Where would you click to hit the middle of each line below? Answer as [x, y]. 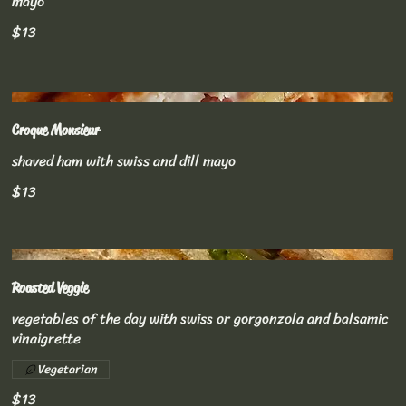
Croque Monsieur [56, 130]
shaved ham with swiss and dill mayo [124, 161]
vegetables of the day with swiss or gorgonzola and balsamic [201, 319]
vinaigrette [47, 339]
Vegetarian [68, 370]
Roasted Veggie [50, 288]
